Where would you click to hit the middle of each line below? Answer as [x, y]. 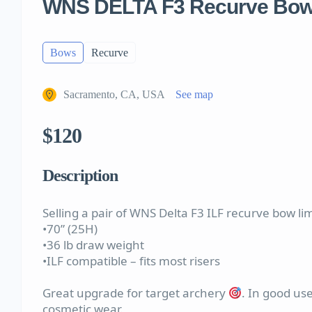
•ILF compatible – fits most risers [131, 261]
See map [194, 95]
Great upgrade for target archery [135, 293]
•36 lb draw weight [93, 245]
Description [80, 176]
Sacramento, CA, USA [114, 95]
